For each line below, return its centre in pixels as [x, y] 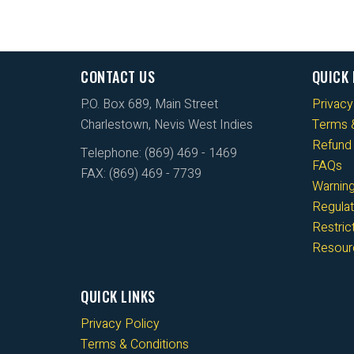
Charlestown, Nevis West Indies [167, 124]
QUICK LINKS [118, 296]
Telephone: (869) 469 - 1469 [159, 153]
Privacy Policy [120, 324]
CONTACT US [118, 76]
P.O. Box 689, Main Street [149, 104]
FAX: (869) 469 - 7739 [141, 173]
